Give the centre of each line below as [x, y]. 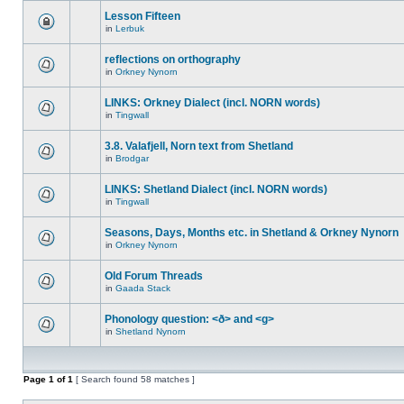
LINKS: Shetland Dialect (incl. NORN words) [216, 189]
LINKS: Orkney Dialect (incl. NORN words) [212, 103]
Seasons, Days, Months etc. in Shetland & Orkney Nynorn [252, 233]
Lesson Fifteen [142, 16]
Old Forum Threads [154, 276]
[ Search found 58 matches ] [134, 379]
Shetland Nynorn [151, 331]
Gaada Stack [143, 288]
